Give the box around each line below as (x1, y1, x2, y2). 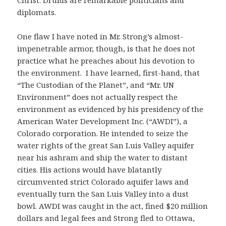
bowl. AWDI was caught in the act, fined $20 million (17, 200, 208, 211)
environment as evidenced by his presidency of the (17, 103, 204, 114)
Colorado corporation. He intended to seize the (17, 128, 189, 138)
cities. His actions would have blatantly (17, 164, 162, 175)
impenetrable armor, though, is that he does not (17, 43, 196, 53)
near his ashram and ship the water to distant (17, 152, 188, 162)
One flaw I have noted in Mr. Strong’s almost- (17, 31, 184, 41)
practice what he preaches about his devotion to (17, 55, 195, 66)
